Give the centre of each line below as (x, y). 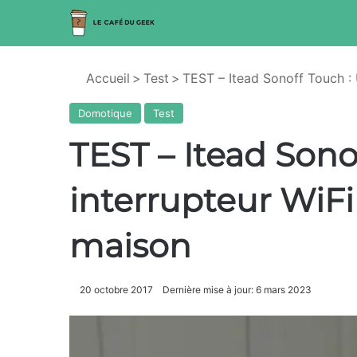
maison (130, 245)
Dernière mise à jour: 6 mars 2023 (237, 290)
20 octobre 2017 (116, 290)
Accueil (106, 78)
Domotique (105, 113)
